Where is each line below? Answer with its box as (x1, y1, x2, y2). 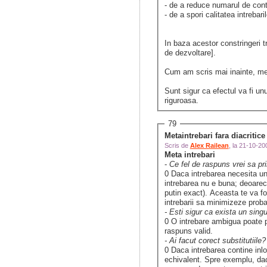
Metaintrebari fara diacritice (164, 131, 265, 141)
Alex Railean (190, 142, 229, 150)
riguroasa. (164, 96, 198, 105)
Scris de (164, 142, 190, 150)
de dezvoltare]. (164, 48, 218, 58)
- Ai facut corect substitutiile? (164, 236, 266, 246)
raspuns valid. (164, 226, 215, 236)
